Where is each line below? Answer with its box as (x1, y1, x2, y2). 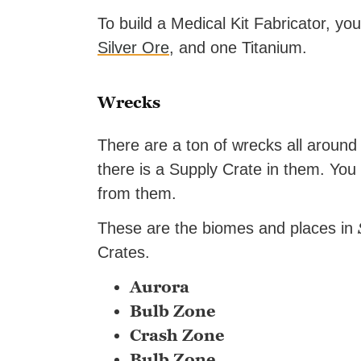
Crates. (98, 243, 150, 261)
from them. (98, 184, 176, 202)
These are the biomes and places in (98, 218, 358, 237)
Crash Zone (130, 325, 224, 345)
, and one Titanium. (169, 38, 307, 56)
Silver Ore (98, 38, 169, 56)
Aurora (130, 276, 189, 297)
